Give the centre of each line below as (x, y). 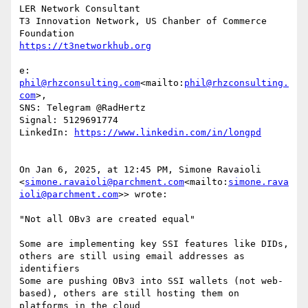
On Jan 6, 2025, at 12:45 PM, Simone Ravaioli (140, 170)
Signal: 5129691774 (69, 120)
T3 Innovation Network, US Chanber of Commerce (143, 21)
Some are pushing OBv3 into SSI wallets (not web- (151, 281)
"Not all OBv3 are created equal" (107, 219)
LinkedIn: (47, 133)
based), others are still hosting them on (129, 294)
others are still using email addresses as (132, 256)
